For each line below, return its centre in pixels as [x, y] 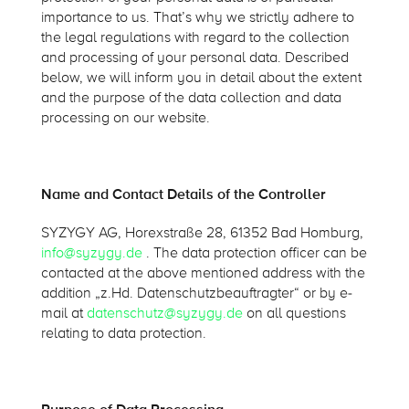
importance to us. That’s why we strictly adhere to [197, 18]
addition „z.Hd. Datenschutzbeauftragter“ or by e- [196, 294]
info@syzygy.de [91, 253]
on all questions [294, 314]
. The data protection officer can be [254, 253]
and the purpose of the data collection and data [191, 98]
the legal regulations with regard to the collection [195, 38]
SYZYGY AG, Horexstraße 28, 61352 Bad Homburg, [202, 233]
